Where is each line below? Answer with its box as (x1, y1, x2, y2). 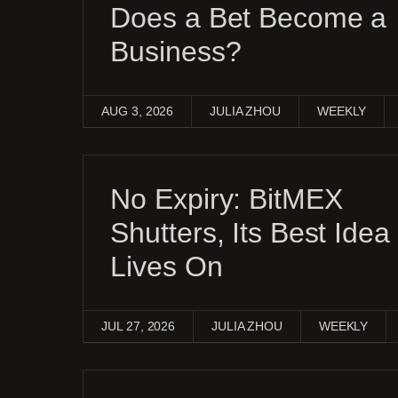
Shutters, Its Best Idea (110, 217, 390, 249)
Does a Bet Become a (110, 2, 387, 34)
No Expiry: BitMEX (110, 183, 343, 215)
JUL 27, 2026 (101, 319, 176, 333)
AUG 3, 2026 (101, 104, 174, 118)
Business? (110, 36, 242, 68)
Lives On (110, 251, 223, 283)
